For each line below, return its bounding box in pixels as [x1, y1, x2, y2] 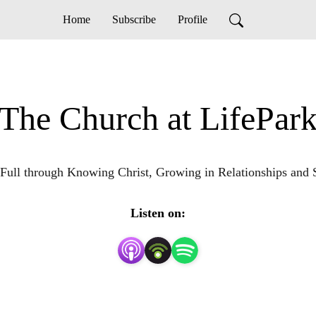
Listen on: [130, 206, 186, 220]
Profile [177, 13, 207, 25]
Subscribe [111, 13, 156, 25]
